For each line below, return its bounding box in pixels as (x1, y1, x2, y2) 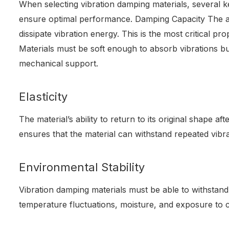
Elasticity (19, 90, 68, 104)
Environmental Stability (19, 161, 145, 174)
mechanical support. (19, 58, 99, 69)
